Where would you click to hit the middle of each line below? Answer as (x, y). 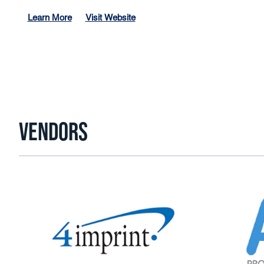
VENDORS (53, 132)
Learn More (49, 18)
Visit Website (110, 18)
